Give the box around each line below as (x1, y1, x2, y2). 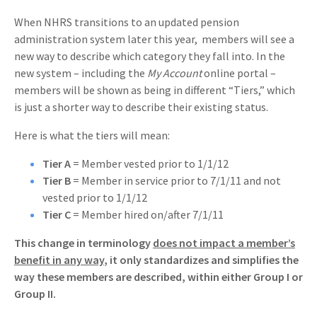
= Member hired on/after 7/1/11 (71, 207, 224, 222)
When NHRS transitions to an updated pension (14, 15, 239, 30)
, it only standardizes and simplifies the (104, 253, 299, 267)
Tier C (42, 207, 71, 222)
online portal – (202, 66, 276, 81)
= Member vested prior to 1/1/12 (71, 156, 229, 171)
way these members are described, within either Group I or (14, 270, 303, 284)
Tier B (42, 173, 71, 188)
